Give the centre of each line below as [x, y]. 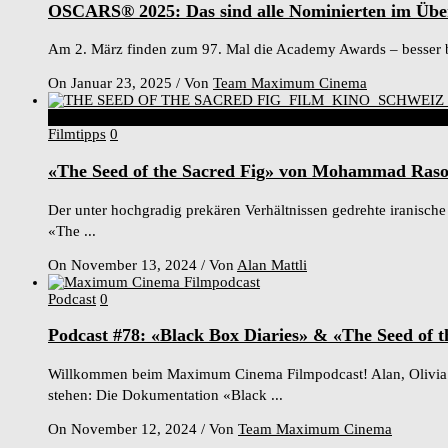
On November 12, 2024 [124, 428]
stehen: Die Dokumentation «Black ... [165, 394]
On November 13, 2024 [124, 264]
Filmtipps [77, 134]
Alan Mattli [272, 264]
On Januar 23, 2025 [112, 83]
